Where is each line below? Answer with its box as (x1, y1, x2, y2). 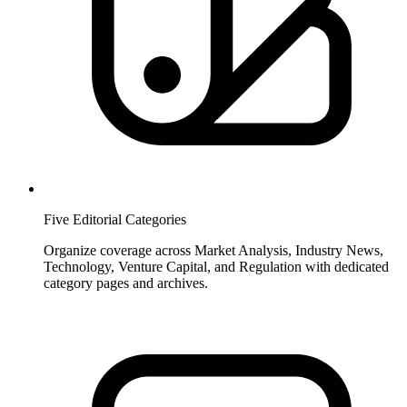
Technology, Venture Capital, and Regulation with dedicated (44, 258, 389, 274)
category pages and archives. (44, 274, 208, 291)
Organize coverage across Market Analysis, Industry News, (44, 242, 383, 258)
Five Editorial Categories (44, 211, 186, 227)
